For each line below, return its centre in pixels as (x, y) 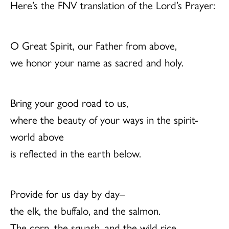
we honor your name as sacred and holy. (97, 62)
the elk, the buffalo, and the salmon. (85, 210)
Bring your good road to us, (69, 102)
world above (37, 136)
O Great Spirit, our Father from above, (94, 45)
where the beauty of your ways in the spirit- (104, 119)
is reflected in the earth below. (76, 153)
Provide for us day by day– (68, 193)
